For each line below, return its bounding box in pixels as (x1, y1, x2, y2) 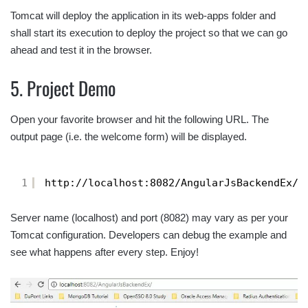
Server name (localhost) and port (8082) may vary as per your (10, 211, 288, 223)
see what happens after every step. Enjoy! (10, 245, 199, 258)
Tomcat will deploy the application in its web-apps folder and (10, 10, 276, 22)
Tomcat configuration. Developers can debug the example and (10, 228, 287, 241)
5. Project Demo (10, 74, 115, 102)
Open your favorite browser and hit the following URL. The (10, 113, 269, 125)
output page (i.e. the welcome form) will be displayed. (10, 130, 247, 142)
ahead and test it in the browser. (10, 44, 152, 56)
